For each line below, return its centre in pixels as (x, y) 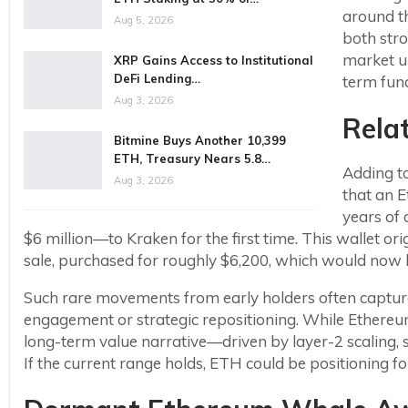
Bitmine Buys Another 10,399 (200, 141)
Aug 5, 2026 (143, 20)
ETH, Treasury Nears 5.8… (192, 159)
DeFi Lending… (157, 79)
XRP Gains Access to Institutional (214, 61)
